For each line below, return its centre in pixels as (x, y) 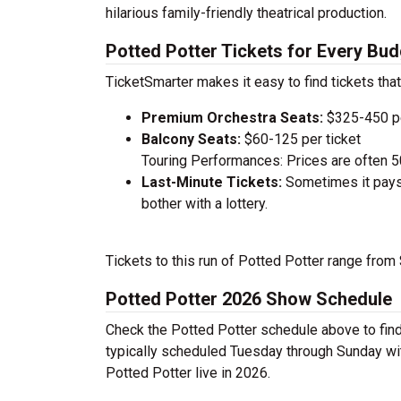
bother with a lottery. (205, 204)
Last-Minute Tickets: (213, 182)
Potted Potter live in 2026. (188, 373)
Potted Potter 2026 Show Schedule (249, 299)
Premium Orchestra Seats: (232, 118)
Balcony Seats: (191, 139)
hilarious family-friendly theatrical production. (246, 13)
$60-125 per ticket (301, 139)
